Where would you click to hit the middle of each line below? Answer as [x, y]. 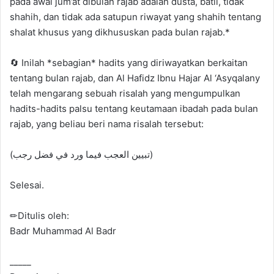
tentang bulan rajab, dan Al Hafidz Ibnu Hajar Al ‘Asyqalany [135, 78]
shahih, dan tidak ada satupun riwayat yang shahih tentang [135, 17]
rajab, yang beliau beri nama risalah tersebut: [107, 124]
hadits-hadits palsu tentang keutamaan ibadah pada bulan [134, 108]
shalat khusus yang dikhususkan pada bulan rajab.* [120, 32]
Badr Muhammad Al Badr [63, 231]
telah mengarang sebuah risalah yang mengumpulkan [125, 93]
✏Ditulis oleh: [39, 215]
